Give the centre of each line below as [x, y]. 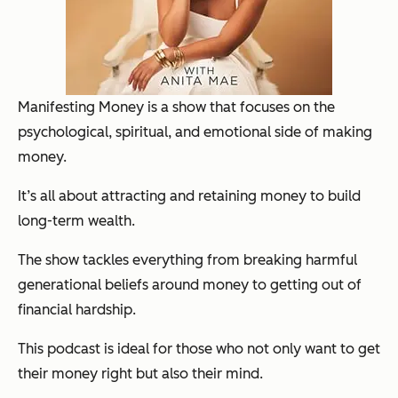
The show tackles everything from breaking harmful [187, 259]
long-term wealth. [76, 220]
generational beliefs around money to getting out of [190, 284]
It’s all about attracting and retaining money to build [189, 195]
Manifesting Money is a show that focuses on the [176, 107]
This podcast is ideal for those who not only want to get [199, 348]
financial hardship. [77, 309]
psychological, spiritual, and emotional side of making [195, 131]
